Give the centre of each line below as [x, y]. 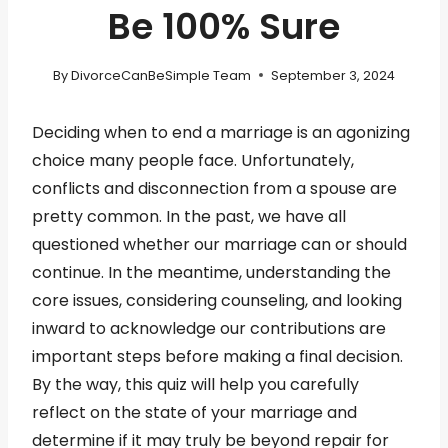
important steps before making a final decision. [217, 356]
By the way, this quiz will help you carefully [195, 384]
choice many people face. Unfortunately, [193, 160]
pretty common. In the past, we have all [189, 216]
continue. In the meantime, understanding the [211, 272]
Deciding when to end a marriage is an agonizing [221, 132]
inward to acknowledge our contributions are [209, 328]
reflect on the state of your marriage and [194, 412]
